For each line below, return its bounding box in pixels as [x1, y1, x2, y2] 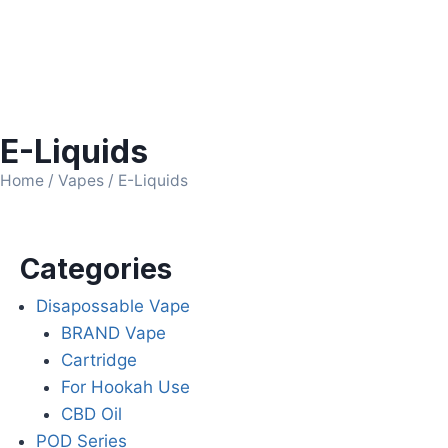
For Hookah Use [61, 377, 190, 398]
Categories [20, 252, 172, 287]
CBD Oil [61, 404, 122, 425]
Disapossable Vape [35, 296, 190, 317]
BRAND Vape [61, 323, 166, 344]
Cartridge [61, 350, 137, 371]
